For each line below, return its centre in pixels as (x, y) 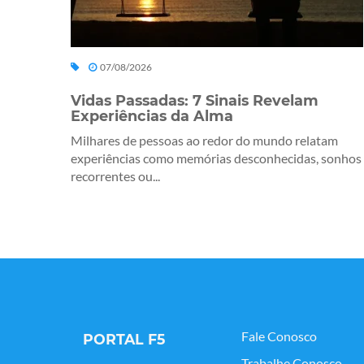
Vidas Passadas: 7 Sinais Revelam (195, 101)
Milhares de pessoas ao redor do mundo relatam (204, 141)
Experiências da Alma (152, 116)
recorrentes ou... (115, 176)
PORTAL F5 (124, 340)
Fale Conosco (279, 337)
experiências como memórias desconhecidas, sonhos (216, 158)
